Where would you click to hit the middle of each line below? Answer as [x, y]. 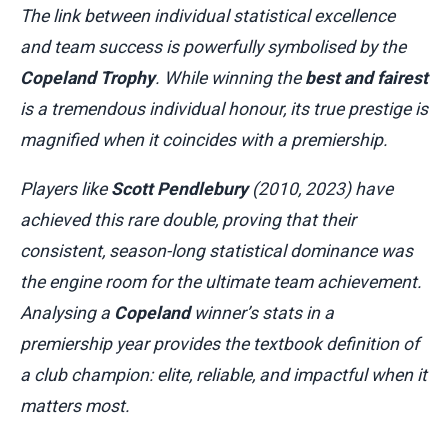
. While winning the [230, 77]
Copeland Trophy [87, 77]
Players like [65, 188]
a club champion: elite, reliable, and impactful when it [223, 374]
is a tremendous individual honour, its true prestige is [224, 108]
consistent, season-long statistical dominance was [216, 250]
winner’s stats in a [262, 312]
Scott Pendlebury [179, 188]
